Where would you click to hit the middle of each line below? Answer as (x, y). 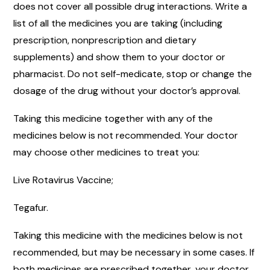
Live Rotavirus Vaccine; (63, 180)
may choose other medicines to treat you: (106, 152)
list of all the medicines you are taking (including (118, 24)
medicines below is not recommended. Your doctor (126, 136)
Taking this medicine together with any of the (113, 119)
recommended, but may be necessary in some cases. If (134, 253)
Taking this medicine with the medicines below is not (128, 236)
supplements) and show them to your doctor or (119, 57)
